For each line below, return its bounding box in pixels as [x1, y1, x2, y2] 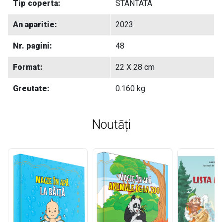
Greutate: [13, 84, 50, 94]
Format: [13, 62, 43, 72]
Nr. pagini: [13, 41, 52, 51]
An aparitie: [13, 20, 57, 30]
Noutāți [91, 117, 131, 132]
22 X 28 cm [115, 62, 155, 72]
